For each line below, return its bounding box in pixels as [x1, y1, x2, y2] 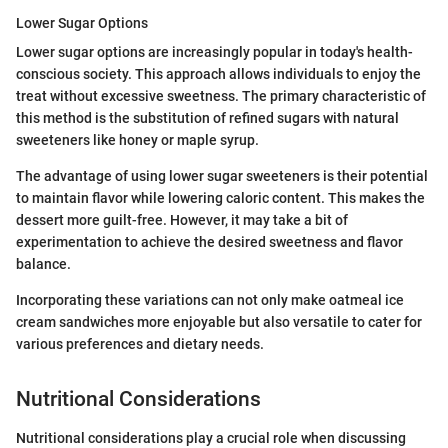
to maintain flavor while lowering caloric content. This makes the [16, 190, 425, 206]
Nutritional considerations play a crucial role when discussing [16, 429, 406, 446]
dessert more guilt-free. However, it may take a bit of [16, 212, 348, 228]
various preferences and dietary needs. [16, 336, 264, 352]
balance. [16, 256, 71, 272]
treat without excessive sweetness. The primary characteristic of [16, 88, 426, 104]
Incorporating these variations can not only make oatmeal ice [16, 292, 404, 308]
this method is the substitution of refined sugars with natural [16, 110, 399, 126]
